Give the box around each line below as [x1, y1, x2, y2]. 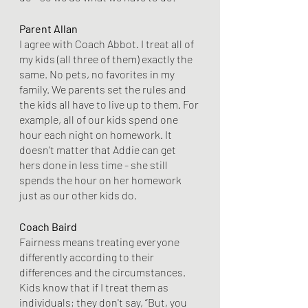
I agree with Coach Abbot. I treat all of [19, 36, 196, 50]
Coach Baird [19, 219, 77, 233]
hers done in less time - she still [19, 157, 170, 171]
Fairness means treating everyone [19, 234, 181, 248]
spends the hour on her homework [19, 173, 184, 186]
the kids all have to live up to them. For [19, 97, 201, 111]
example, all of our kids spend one [19, 112, 180, 126]
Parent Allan [19, 21, 78, 35]
